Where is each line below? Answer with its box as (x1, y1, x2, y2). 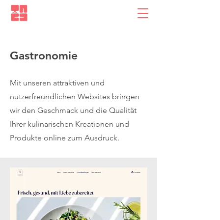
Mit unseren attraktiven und (10, 78, 105, 87)
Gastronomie (10, 49, 78, 62)
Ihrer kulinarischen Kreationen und (10, 119, 129, 129)
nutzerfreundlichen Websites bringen (10, 92, 139, 101)
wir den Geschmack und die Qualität (10, 106, 137, 115)
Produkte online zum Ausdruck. (10, 133, 119, 142)
